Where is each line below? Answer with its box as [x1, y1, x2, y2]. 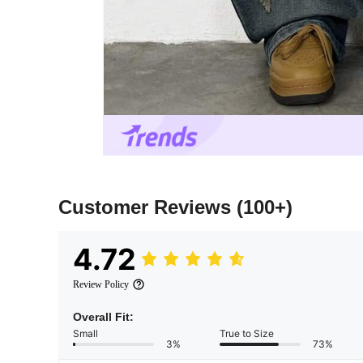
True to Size [220, 327, 274, 340]
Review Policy [73, 279, 129, 291]
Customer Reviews [58, 196, 237, 219]
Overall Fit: [73, 310, 134, 324]
